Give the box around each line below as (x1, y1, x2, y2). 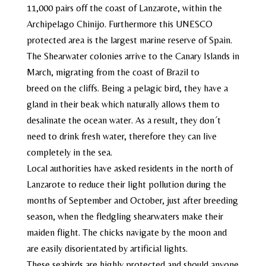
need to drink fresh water (26, 131, 124, 142)
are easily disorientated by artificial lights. (26, 243, 188, 254)
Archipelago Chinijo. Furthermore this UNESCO (26, 18, 213, 30)
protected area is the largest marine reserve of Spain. (26, 34, 232, 46)
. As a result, (131, 115, 180, 126)
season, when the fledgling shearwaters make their (26, 211, 223, 222)
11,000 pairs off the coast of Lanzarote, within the (26, 2, 222, 14)
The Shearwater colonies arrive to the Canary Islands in (26, 50, 239, 62)
